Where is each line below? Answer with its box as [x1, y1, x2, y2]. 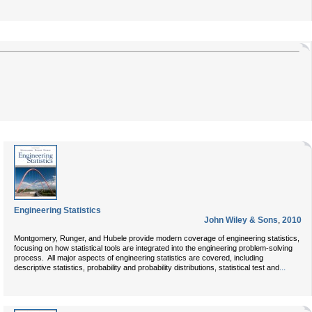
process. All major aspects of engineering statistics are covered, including [14, 253, 263, 262]
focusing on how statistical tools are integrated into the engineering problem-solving [14, 244, 292, 252]
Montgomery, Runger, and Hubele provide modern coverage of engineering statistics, [14, 234, 299, 242]
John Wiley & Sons [204, 215, 278, 225]
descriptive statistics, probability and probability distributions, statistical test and [14, 263, 279, 272]
